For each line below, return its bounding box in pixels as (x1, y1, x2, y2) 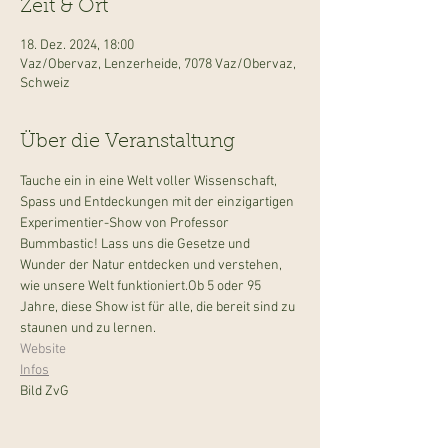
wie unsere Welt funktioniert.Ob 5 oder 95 (20, 278, 264, 295)
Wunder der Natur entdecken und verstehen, (20, 257, 285, 274)
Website (20, 341, 66, 358)
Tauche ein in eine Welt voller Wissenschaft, (20, 173, 280, 190)
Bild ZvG (20, 383, 69, 400)
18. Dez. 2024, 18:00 (20, 37, 134, 54)
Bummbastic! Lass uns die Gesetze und (20, 236, 253, 253)
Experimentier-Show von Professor (20, 215, 232, 232)
